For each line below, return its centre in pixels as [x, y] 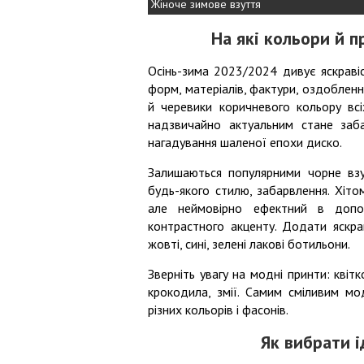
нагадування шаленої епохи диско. [245, 143]
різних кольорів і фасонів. [218, 310]
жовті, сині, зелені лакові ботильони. [249, 244]
